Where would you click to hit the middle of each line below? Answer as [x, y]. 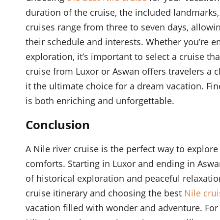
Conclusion [58, 125]
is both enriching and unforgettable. [100, 101]
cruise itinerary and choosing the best [104, 193]
